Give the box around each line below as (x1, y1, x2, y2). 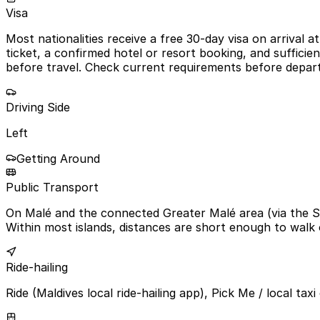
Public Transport (6, 179, 99, 194)
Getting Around (16, 151, 100, 166)
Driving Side (6, 99, 70, 114)
